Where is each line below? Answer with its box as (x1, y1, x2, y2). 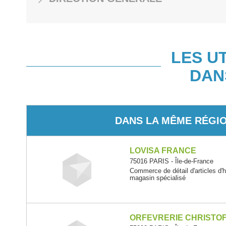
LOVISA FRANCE (130, 146, 197, 155)
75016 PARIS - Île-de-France (130, 157, 214, 165)
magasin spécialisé (130, 174, 186, 182)
